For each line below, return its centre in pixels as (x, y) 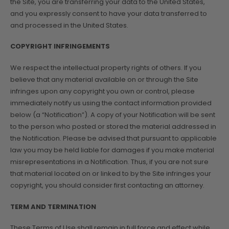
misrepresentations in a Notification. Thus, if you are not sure (109, 162)
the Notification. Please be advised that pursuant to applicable (113, 139)
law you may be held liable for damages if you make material (112, 150)
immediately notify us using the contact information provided (111, 103)
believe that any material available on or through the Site (104, 80)
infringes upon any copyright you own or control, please (102, 91)
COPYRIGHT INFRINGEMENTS (60, 47)
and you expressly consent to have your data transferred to (109, 13)
